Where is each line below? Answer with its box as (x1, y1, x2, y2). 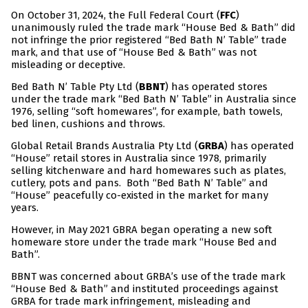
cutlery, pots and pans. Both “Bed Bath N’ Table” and (11, 177, 268, 190)
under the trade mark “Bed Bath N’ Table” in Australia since (11, 93, 296, 106)
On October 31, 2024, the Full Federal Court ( (11, 9, 220, 22)
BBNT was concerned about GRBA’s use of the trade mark (11, 270, 285, 283)
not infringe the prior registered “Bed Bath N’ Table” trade (11, 34, 287, 47)
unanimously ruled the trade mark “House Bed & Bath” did (11, 21, 296, 34)
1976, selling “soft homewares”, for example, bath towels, (11, 105, 283, 118)
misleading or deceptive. (11, 58, 125, 71)
